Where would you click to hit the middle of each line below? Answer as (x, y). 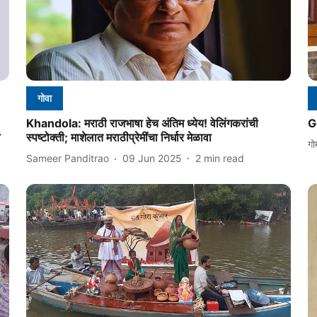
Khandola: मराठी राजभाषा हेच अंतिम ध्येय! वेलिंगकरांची (142, 123)
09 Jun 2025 (152, 158)
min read (224, 158)
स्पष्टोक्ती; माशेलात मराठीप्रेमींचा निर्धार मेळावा (119, 137)
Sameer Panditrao (67, 158)
